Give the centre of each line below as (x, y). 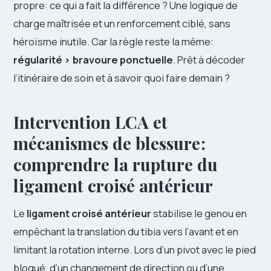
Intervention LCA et (90, 122)
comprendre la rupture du (116, 164)
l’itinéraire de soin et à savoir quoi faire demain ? (122, 77)
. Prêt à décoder (209, 59)
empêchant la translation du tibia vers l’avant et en (126, 231)
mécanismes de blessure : (109, 143)
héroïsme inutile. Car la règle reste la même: (113, 41)
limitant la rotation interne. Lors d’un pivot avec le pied (135, 249)
